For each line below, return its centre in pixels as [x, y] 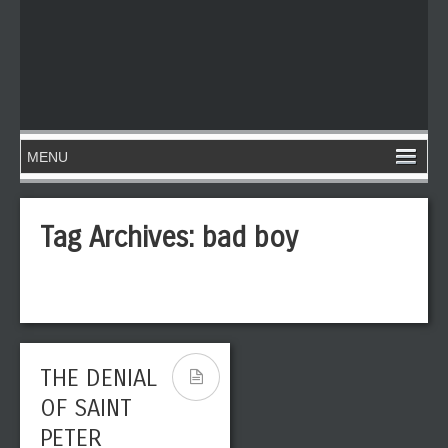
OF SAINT [86, 408]
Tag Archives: [121, 238]
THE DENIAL [98, 378]
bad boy [250, 238]
